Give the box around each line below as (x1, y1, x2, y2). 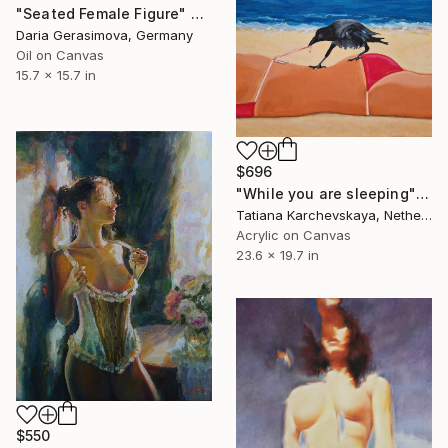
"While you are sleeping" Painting (415, 185, 429, 203)
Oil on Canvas (16, 47, 104, 64)
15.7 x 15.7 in (16, 67, 96, 84)
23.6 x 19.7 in (236, 247, 319, 264)
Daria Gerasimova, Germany (16, 27, 193, 44)
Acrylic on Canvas (236, 227, 351, 244)
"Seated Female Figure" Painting (190, 5, 204, 23)
